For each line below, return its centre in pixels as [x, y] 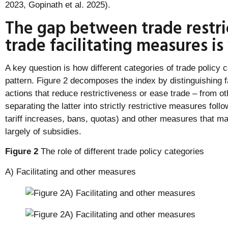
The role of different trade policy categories [121, 152]
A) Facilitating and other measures [70, 172]
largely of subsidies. [45, 131]
